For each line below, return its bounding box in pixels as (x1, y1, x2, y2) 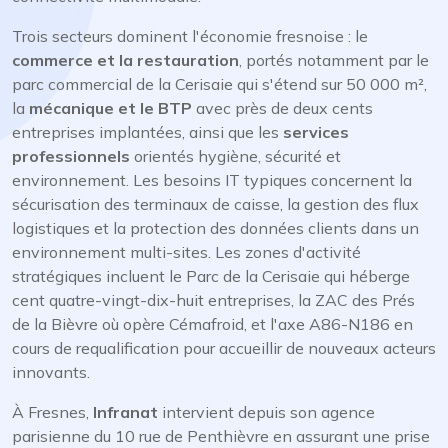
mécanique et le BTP (29, 98, 192, 118)
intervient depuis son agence (158, 402, 375, 422)
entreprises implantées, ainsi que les (12, 122, 283, 142)
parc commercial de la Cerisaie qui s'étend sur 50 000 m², (12, 74, 427, 94)
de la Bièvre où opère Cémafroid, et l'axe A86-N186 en (12, 314, 413, 334)
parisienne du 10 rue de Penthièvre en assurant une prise (12, 426, 430, 446)
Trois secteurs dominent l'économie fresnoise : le (12, 26, 368, 46)
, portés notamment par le (239, 50, 429, 70)
